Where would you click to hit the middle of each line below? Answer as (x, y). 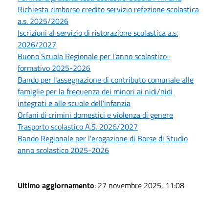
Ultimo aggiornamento (56, 185)
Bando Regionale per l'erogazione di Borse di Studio (103, 138)
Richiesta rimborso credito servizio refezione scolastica (108, 9)
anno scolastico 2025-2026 (63, 150)
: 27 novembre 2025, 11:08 (139, 185)
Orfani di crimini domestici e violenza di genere (95, 115)
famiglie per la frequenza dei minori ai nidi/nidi (95, 91)
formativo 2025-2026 (54, 68)
